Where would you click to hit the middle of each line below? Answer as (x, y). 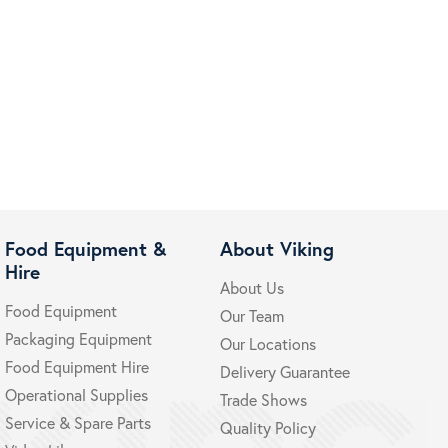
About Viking (276, 248)
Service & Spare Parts (78, 422)
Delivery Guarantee (284, 371)
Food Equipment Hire (77, 366)
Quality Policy (267, 427)
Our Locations (267, 343)
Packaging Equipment (79, 338)
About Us (251, 287)
